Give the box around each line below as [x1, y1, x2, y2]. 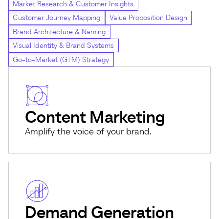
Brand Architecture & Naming [13, 27, 106, 36]
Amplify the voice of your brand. [25, 125, 152, 137]
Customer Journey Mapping [13, 13, 101, 22]
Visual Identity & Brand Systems [13, 41, 114, 50]
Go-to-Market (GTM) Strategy [13, 55, 109, 64]
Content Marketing [25, 106, 166, 127]
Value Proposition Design [109, 13, 187, 22]
